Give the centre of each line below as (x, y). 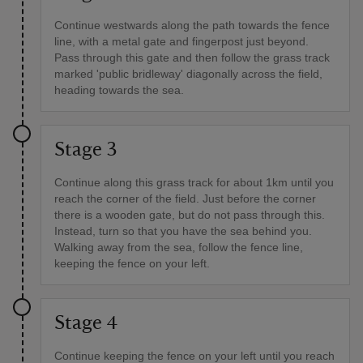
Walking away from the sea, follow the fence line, (179, 248)
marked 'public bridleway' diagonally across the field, (188, 74)
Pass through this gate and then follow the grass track (192, 58)
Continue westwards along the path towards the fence (192, 26)
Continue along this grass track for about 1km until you (194, 183)
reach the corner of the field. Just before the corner (185, 199)
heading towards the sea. (119, 90)
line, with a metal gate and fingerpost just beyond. (181, 42)
